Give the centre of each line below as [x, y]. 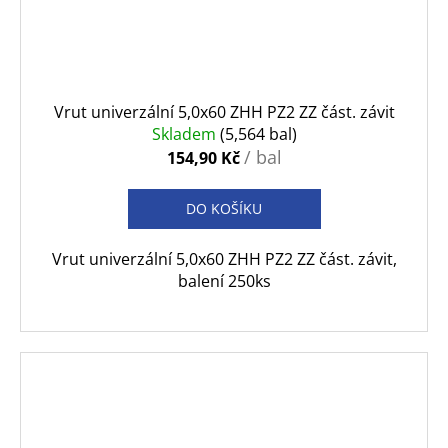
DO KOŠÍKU [224, 209]
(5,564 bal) [258, 134]
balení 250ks [224, 281]
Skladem [185, 134]
